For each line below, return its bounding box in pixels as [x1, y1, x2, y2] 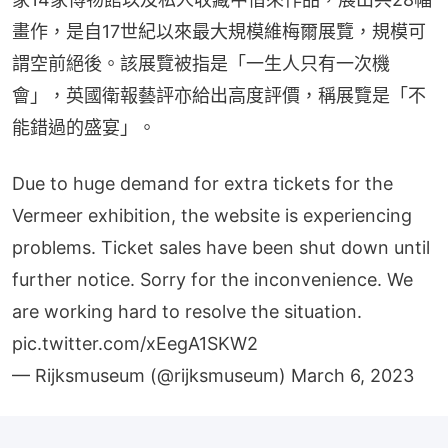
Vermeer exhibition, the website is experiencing [12, 204, 412, 226]
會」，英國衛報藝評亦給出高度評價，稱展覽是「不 [12, 84, 426, 106]
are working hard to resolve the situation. [12, 300, 362, 322]
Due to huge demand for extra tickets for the [12, 172, 393, 194]
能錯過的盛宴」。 [12, 116, 156, 138]
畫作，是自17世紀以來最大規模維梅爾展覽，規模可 [12, 20, 426, 42]
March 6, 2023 [291, 364, 414, 386]
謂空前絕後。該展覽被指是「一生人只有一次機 [12, 52, 390, 74]
